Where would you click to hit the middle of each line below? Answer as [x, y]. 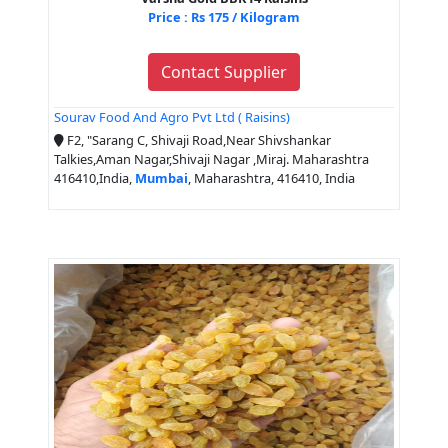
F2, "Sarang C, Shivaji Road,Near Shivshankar [197, 139]
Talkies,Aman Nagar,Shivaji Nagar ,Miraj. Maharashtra [211, 158]
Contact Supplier [224, 72]
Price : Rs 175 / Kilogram [224, 17]
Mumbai [161, 177]
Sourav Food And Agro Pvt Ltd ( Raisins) [172, 117]
